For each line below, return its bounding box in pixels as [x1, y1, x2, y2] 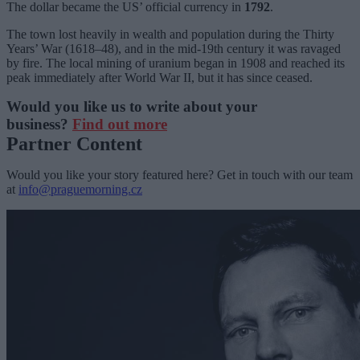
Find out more [72, 115, 167, 133]
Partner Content [6, 133, 142, 154]
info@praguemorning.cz [18, 182, 142, 196]
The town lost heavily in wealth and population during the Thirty [6, 27, 334, 41]
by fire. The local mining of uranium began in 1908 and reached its [6, 55, 345, 70]
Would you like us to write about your [6, 97, 257, 115]
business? [6, 115, 72, 133]
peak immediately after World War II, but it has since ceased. [6, 70, 313, 84]
